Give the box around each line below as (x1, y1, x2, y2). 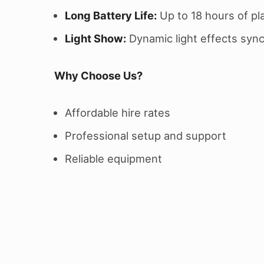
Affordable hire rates (65, 105, 171, 119)
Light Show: (65, 32, 127, 45)
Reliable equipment (65, 151, 163, 165)
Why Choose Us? (54, 68, 143, 82)
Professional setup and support (65, 128, 227, 142)
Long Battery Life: (65, 9, 157, 22)
